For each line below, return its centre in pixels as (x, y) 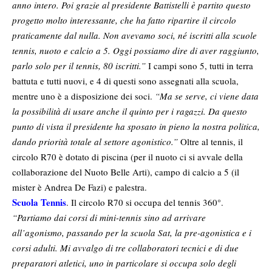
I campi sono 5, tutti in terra (199, 65)
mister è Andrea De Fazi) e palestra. (80, 187)
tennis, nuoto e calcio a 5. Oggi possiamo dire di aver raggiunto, (136, 50)
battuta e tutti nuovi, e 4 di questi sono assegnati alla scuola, (125, 80)
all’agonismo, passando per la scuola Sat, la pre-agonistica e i (132, 232)
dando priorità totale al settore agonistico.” (95, 141)
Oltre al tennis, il (210, 141)
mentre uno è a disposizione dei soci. (83, 96)
